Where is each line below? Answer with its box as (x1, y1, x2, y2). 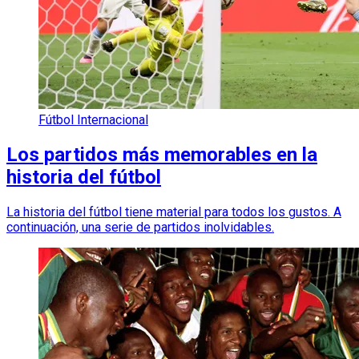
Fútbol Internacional (38, 112, 148, 128)
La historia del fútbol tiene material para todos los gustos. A (6, 204, 341, 220)
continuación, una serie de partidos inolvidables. (6, 220, 274, 236)
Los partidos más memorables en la (6, 143, 317, 167)
